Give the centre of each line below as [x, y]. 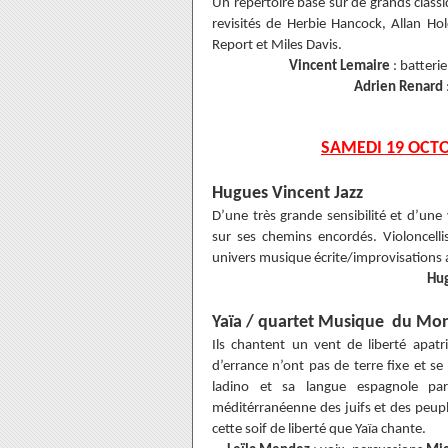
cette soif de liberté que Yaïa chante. [319, 429]
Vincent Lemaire [339, 66]
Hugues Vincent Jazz [287, 193]
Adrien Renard [398, 87]
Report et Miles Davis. [277, 45]
